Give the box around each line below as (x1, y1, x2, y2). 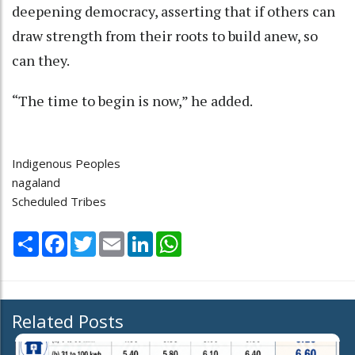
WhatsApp (181, 230, 238, 246)
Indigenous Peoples (12, 155, 120, 171)
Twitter (96, 230, 137, 246)
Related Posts (12, 309, 124, 334)
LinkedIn (153, 230, 198, 246)
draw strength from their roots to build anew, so (12, 25, 318, 45)
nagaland (12, 174, 60, 190)
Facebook (67, 230, 120, 246)
